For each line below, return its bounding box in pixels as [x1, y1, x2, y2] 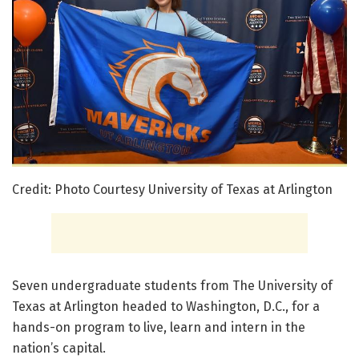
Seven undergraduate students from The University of [12, 278, 333, 293]
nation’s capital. [12, 341, 106, 356]
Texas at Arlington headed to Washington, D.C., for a [12, 299, 320, 314]
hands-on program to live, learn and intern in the [12, 320, 305, 335]
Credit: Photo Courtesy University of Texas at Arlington [12, 182, 333, 197]
